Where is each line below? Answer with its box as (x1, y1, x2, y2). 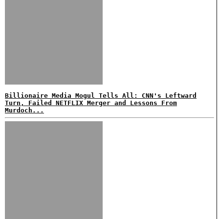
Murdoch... (5, 107, 44, 114)
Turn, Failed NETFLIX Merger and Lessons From (5, 99, 177, 107)
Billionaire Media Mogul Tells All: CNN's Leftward (5, 92, 197, 99)
